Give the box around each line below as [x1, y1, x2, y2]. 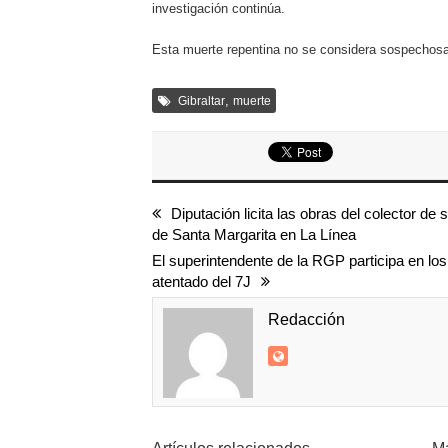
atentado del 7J [152, 273, 251, 290]
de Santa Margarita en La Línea [152, 226, 356, 243]
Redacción [268, 311, 345, 328]
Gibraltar [178, 94, 225, 108]
